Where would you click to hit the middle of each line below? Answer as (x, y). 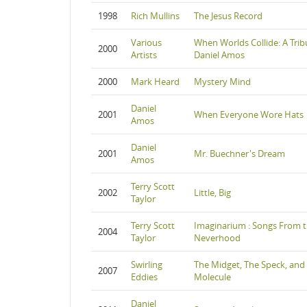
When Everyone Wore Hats (249, 114)
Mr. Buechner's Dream (240, 153)
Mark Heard (155, 82)
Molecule (212, 277)
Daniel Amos (219, 55)
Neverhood (217, 238)
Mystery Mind (222, 82)
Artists (144, 55)
